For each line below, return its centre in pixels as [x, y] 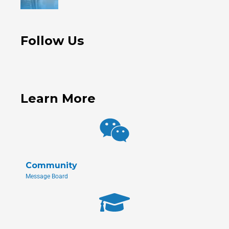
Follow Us [52, 41]
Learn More [58, 99]
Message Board [47, 177]
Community [51, 166]
